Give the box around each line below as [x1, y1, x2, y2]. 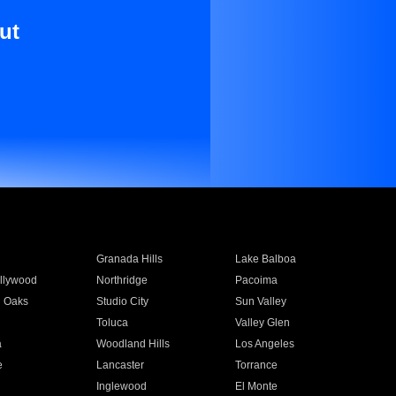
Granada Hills [95, 253, 163, 265]
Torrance [235, 359, 278, 371]
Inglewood [95, 380, 147, 392]
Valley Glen [235, 316, 291, 329]
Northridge [95, 274, 148, 286]
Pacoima [235, 274, 278, 286]
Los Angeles [235, 338, 295, 350]
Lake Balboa [235, 253, 297, 265]
